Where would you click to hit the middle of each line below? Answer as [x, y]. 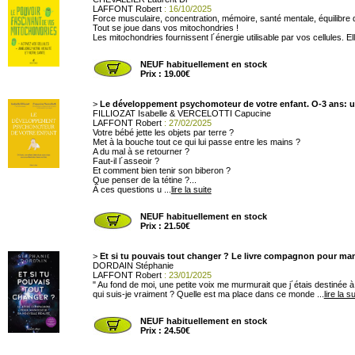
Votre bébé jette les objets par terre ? [163, 132]
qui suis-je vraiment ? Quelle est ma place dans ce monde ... [208, 294]
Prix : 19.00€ [165, 74]
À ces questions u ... [132, 189]
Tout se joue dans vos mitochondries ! [165, 28]
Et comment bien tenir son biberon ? [161, 170]
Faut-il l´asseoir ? [126, 161]
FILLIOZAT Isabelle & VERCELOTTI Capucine [181, 113]
